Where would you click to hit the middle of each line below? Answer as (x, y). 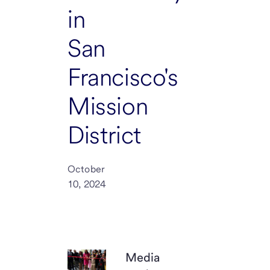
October (86, 169)
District (105, 135)
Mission (108, 106)
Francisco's (123, 77)
